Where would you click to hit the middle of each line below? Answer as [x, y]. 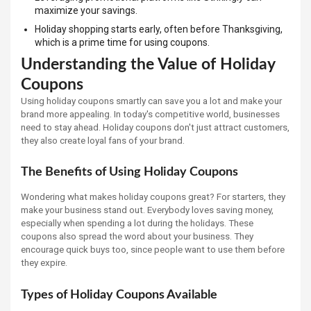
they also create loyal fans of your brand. [103, 140]
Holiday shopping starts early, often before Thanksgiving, [159, 29]
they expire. [44, 263]
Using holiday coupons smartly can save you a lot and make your [151, 100]
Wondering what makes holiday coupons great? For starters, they [153, 197]
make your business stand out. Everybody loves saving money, [147, 210]
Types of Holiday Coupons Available [119, 295]
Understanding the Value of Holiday [148, 64]
